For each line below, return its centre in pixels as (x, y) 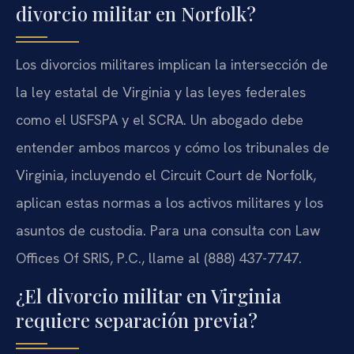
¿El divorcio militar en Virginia (149, 295)
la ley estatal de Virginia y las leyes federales (161, 92)
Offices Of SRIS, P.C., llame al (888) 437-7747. (159, 258)
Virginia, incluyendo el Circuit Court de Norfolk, (166, 175)
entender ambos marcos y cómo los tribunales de (173, 148)
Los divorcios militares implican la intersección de (172, 65)
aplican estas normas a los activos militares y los (169, 203)
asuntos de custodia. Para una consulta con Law (168, 231)
